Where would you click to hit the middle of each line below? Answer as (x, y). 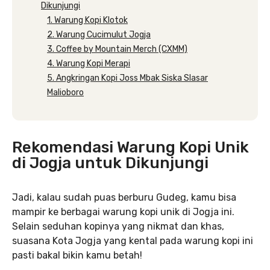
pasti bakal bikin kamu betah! (77, 255)
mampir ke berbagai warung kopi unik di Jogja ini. (123, 212)
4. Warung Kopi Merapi (89, 64)
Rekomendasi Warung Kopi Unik (130, 147)
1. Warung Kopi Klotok (87, 20)
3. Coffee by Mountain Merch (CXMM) (117, 49)
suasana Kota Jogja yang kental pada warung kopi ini (133, 241)
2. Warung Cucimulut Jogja (99, 35)
